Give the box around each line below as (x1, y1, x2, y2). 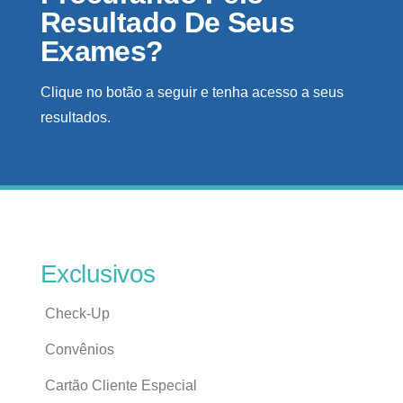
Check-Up (45, 305, 110, 321)
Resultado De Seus (40, 5, 295, 39)
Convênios (45, 341, 114, 357)
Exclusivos (40, 259, 156, 288)
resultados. (40, 109, 111, 125)
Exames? (40, 34, 164, 67)
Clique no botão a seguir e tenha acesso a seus (40, 84, 344, 100)
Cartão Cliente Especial (45, 377, 197, 393)
